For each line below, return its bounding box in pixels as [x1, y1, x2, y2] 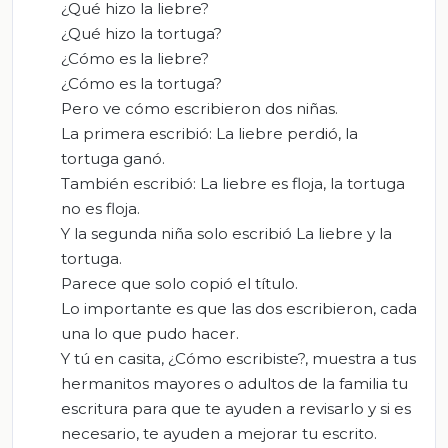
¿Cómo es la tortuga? [61, 74, 222, 94]
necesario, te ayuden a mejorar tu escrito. [61, 424, 377, 444]
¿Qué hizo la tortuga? [61, 24, 222, 44]
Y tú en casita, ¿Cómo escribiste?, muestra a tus [61, 349, 416, 369]
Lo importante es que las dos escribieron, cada [61, 299, 417, 319]
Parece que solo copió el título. [61, 274, 298, 294]
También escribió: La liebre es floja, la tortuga [61, 174, 405, 194]
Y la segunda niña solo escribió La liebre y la [61, 224, 392, 244]
